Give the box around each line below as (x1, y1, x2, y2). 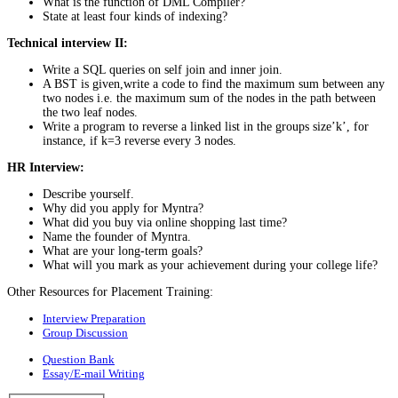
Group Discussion (43, 325, 128, 339)
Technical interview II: (7, 36, 128, 50)
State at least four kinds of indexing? (43, 9, 227, 23)
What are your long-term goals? (43, 243, 203, 258)
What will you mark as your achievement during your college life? (43, 258, 378, 272)
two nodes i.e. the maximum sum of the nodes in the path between (43, 91, 376, 105)
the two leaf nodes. (43, 105, 138, 119)
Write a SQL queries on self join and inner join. (43, 62, 283, 76)
